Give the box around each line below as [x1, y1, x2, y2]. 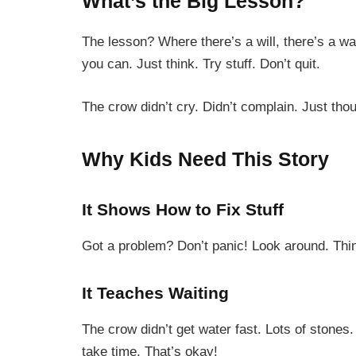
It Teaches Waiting [82, 283, 229, 303]
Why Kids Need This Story [82, 148, 329, 171]
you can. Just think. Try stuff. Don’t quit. [82, 56, 320, 72]
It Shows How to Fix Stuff [82, 200, 284, 220]
